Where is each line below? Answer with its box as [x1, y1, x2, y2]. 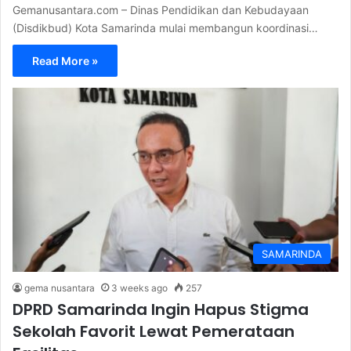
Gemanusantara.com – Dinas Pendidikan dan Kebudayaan [13, 3, 309, 17]
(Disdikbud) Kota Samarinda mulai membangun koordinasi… [13, 21, 318, 35]
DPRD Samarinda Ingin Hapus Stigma [13, 298, 309, 320]
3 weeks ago [111, 281, 168, 294]
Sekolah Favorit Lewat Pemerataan [13, 320, 295, 342]
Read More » [32, 54, 98, 68]
